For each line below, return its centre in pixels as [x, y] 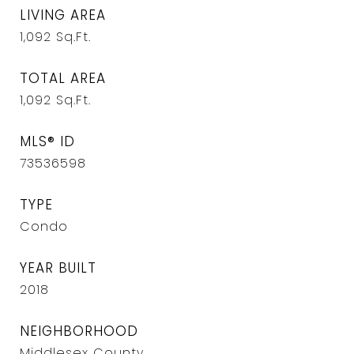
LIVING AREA [63, 15]
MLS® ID [47, 141]
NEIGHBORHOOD [79, 331]
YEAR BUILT [58, 268]
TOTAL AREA [63, 78]
